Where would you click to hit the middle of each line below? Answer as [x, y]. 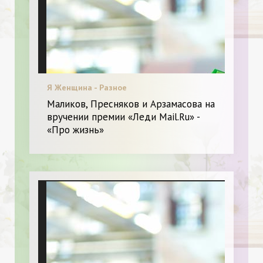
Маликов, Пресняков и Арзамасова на [131, 104]
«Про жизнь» [75, 130]
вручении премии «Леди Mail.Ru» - [123, 117]
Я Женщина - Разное [87, 88]
